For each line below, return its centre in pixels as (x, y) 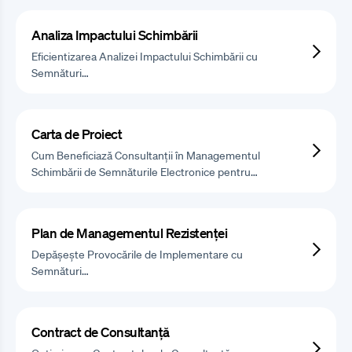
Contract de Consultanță (101, 332)
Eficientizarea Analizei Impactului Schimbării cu (145, 56)
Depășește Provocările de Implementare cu (137, 254)
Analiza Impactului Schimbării (115, 35)
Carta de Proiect (77, 134)
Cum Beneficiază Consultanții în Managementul (146, 155)
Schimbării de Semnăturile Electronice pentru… (145, 172)
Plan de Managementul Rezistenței (129, 233)
